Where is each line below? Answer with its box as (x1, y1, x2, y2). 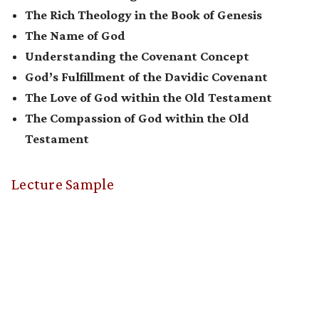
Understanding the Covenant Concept (25, 49, 249, 64)
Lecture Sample (11, 175, 115, 194)
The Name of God (25, 28, 125, 43)
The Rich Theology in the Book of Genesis (25, 8, 262, 23)
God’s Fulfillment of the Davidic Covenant (25, 70, 268, 85)
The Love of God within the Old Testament (25, 90, 272, 105)
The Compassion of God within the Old (25, 111, 249, 126)
